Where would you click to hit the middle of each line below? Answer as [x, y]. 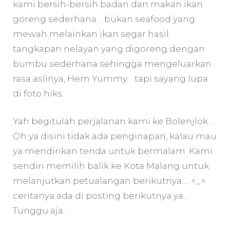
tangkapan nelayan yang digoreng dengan [109, 49]
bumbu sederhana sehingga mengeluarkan [112, 63]
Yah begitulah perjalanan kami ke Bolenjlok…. [114, 121]
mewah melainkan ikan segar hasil [91, 34]
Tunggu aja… [41, 211]
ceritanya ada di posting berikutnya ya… [101, 196]
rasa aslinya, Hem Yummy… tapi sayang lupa [110, 78]
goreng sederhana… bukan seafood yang [104, 19]
